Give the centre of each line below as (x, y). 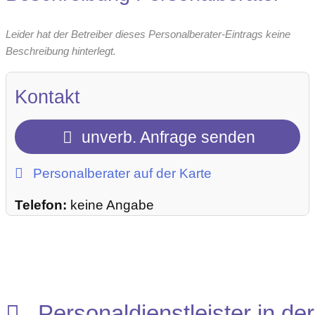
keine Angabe (112, 205)
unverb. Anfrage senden (167, 137)
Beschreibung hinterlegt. (61, 51)
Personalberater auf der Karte (121, 173)
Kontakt (47, 97)
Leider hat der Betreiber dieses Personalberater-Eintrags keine (148, 34)
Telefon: (43, 205)
